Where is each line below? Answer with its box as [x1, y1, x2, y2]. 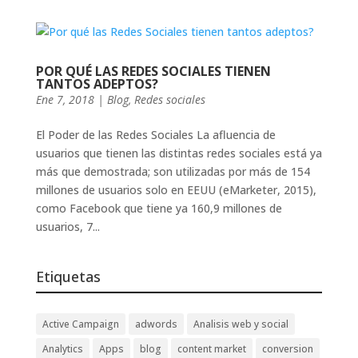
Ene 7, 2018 [35, 92, 94, 107]
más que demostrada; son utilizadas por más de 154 [35, 164, 310, 179]
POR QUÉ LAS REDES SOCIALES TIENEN [35, 62, 271, 80]
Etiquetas [35, 267, 101, 286]
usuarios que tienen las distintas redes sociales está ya [35, 145, 322, 161]
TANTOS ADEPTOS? [35, 75, 158, 93]
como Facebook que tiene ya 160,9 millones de [35, 201, 282, 216]
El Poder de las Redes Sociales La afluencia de [35, 127, 276, 142]
